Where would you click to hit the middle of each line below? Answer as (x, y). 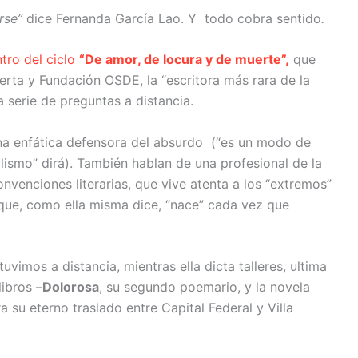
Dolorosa (71, 287)
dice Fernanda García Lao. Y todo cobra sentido (174, 18)
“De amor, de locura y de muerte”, (184, 60)
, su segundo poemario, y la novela (205, 287)
